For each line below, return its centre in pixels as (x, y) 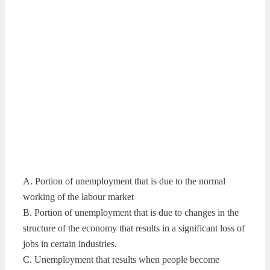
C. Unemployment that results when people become (121, 259)
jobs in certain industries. (70, 243)
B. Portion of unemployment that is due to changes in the (131, 212)
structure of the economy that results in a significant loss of (134, 228)
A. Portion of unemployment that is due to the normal (124, 181)
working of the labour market (78, 196)
